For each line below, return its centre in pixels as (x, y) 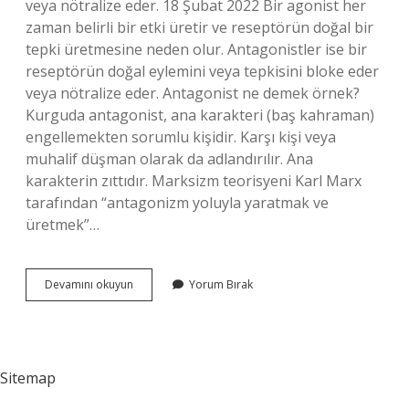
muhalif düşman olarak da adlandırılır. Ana (169, 159)
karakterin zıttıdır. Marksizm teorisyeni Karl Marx (194, 181)
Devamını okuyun (89, 284)
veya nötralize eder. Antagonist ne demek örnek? (193, 93)
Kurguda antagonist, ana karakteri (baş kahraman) (200, 115)
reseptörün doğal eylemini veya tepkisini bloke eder (202, 71)
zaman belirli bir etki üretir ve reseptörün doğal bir (199, 27)
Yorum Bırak (221, 284)
